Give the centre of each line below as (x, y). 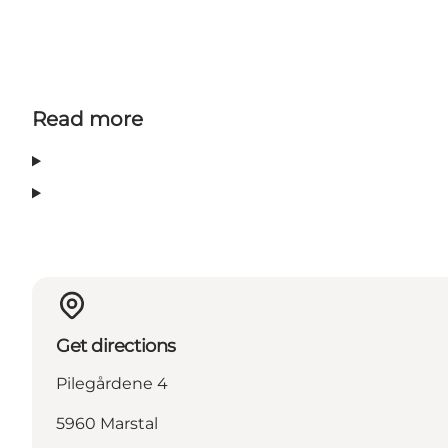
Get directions (116, 346)
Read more (87, 119)
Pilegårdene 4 (112, 384)
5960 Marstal (107, 424)
